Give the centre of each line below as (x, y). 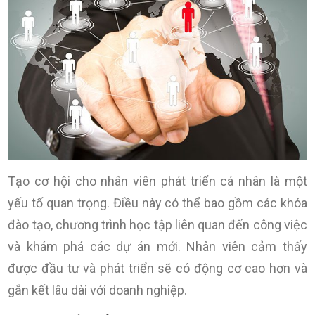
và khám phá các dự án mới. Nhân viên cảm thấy (157, 247)
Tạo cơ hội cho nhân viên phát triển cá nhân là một (157, 181)
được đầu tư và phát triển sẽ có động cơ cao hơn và (157, 269)
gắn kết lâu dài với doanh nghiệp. (98, 290)
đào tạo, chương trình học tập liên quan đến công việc (157, 225)
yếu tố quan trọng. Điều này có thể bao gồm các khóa (157, 203)
